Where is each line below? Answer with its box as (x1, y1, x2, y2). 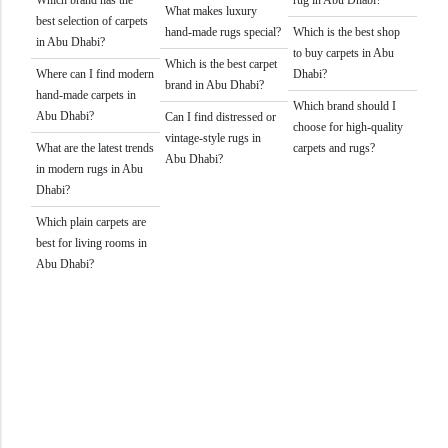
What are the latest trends (36, 140, 154, 155)
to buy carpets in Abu (293, 45, 395, 60)
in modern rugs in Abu (36, 161, 143, 176)
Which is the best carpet (164, 56, 277, 71)
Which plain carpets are (36, 214, 146, 229)
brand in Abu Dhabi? (164, 77, 264, 92)
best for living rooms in (36, 235, 147, 250)
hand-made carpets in (36, 87, 136, 102)
